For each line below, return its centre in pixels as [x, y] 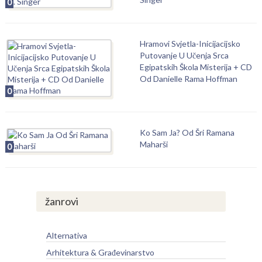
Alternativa [66, 235]
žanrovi [61, 201]
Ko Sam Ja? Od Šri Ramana [187, 132]
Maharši [154, 144]
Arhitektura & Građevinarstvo [100, 252]
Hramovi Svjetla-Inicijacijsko [190, 44]
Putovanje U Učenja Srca [184, 55]
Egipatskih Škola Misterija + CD [196, 67]
